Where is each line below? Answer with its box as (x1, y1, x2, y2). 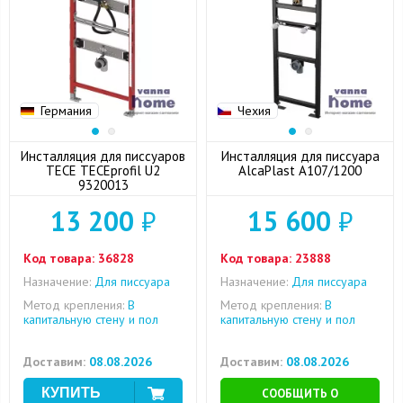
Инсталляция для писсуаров (21, 148, 185, 165)
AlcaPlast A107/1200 (299, 162, 362, 179)
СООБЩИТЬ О (262, 386, 338, 401)
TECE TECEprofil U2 (46, 162, 160, 179)
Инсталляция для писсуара (220, 148, 380, 165)
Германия (40, 103, 92, 119)
